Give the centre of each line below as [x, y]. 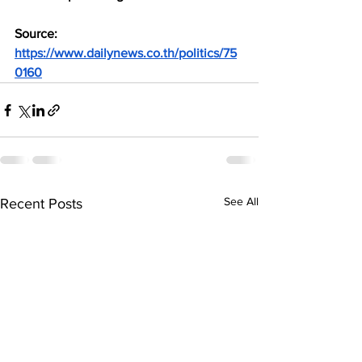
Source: [38, 34]
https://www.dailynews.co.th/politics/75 [126, 53]
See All [241, 201]
